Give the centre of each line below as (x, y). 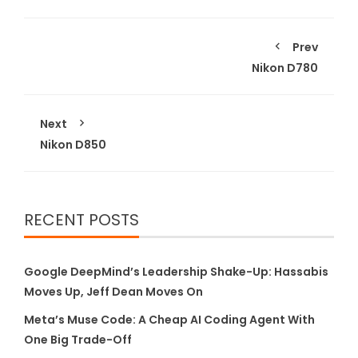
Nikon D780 (285, 68)
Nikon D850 (73, 144)
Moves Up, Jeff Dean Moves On (113, 291)
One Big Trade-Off (78, 339)
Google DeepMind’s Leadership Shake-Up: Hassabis (176, 271)
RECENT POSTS (82, 219)
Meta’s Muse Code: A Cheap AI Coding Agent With (169, 319)
